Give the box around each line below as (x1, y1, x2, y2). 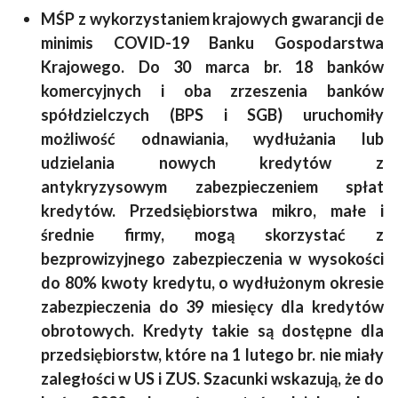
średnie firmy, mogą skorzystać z (41, 224, 384, 244)
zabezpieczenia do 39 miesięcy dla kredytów (41, 296, 384, 316)
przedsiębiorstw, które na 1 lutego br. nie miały (41, 344, 384, 364)
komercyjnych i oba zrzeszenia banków (41, 80, 384, 100)
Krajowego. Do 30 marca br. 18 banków (41, 56, 384, 76)
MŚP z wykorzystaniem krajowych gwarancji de (41, 8, 384, 28)
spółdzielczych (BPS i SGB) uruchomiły (41, 104, 384, 124)
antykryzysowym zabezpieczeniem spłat (41, 176, 384, 196)
